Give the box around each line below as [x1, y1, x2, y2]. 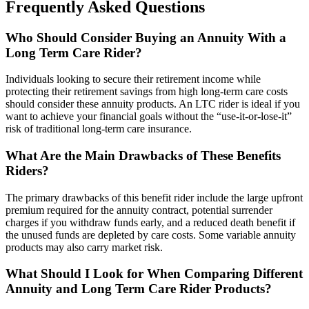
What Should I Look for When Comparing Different [6, 266, 303, 281]
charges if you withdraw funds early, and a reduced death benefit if [6, 216, 295, 228]
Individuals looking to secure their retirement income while [6, 73, 261, 86]
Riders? [6, 163, 49, 178]
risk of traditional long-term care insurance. [6, 123, 192, 135]
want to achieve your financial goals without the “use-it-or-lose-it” [6, 110, 292, 123]
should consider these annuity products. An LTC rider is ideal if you [6, 98, 300, 110]
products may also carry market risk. [6, 241, 163, 253]
